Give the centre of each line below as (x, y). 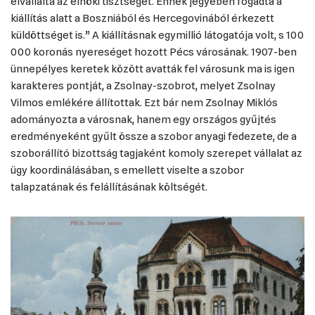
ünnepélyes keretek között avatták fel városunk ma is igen (153, 69)
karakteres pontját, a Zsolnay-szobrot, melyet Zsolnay (143, 86)
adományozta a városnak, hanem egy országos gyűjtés (143, 120)
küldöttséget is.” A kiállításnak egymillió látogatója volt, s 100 (157, 35)
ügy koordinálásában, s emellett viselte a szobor (127, 170)
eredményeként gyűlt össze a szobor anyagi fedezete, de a (154, 136)
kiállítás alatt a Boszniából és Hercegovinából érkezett (142, 18)
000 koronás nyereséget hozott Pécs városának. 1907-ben (154, 52)
